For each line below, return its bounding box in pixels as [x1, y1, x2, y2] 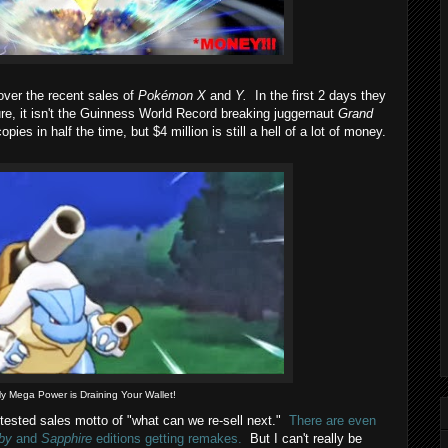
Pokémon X [138, 87, 206, 103]
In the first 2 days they [247, 87, 386, 103]
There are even [289, 413, 376, 429]
